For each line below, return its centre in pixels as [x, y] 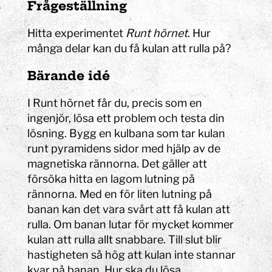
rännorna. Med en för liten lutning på [120, 194]
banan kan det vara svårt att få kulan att [129, 209]
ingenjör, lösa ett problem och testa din [126, 118]
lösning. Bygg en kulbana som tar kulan [127, 134]
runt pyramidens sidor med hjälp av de [124, 149]
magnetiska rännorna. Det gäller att [117, 164]
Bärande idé [69, 76]
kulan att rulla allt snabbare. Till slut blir [125, 240]
